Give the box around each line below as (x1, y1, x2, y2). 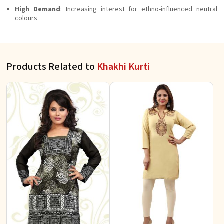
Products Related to (6, 60, 97, 74)
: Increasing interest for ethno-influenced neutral (60, 4, 218, 14)
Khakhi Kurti (97, 60, 150, 74)
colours (15, 13, 37, 23)
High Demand (15, 4, 60, 14)
